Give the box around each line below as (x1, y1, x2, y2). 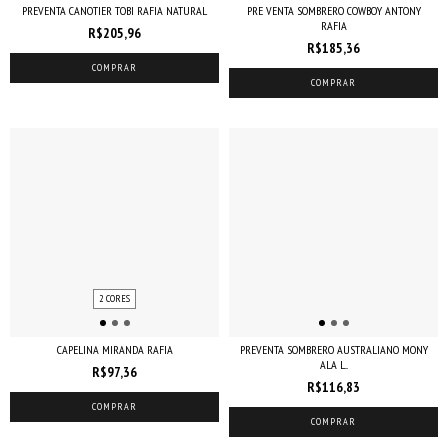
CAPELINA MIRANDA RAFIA (56, 342, 173, 357)
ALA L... (319, 357, 348, 372)
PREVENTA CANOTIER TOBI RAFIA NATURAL (22, 3, 207, 18)
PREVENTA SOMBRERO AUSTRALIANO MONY (239, 342, 428, 357)
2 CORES (99, 292, 130, 305)
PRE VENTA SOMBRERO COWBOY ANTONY (246, 3, 421, 18)
